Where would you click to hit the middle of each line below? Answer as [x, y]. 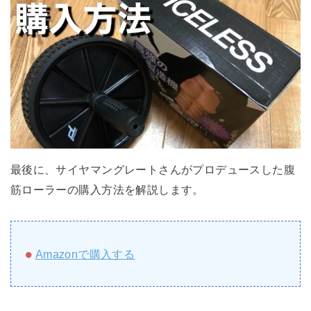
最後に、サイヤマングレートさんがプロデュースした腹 [153, 170]
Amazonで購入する [85, 254]
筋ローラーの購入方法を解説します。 [107, 190]
